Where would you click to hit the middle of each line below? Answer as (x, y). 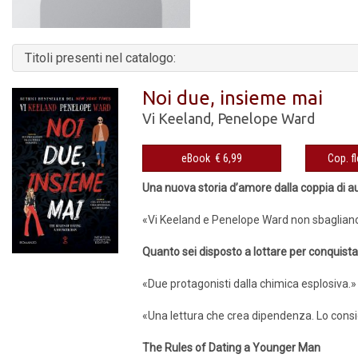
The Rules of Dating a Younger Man (232, 347)
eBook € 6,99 (229, 158)
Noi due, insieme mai (233, 97)
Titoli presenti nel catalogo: (100, 58)
